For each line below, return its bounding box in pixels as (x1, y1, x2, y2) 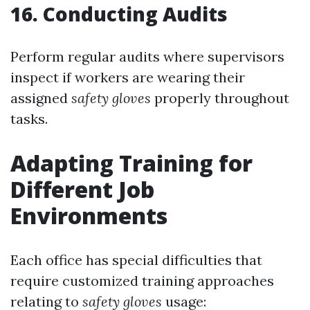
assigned (10, 89, 71, 107)
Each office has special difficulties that (10, 251, 262, 268)
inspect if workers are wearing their (10, 69, 245, 86)
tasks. (10, 110, 48, 127)
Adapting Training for (10, 148, 253, 178)
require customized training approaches (10, 272, 274, 289)
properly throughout (151, 89, 289, 107)
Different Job (10, 174, 154, 204)
